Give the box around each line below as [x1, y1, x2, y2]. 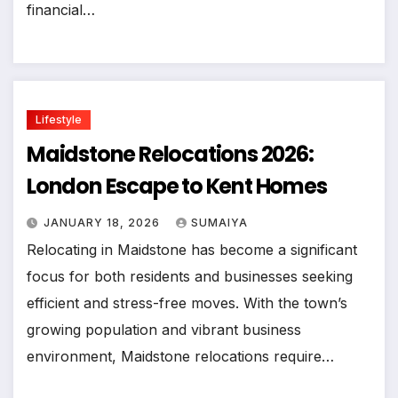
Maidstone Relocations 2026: [27, 139, 314, 170]
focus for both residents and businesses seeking [27, 267, 353, 286]
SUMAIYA [191, 216, 248, 230]
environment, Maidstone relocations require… [27, 347, 334, 366]
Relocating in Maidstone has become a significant [27, 241, 357, 259]
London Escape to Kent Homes [27, 171, 327, 202]
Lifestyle [36, 113, 82, 127]
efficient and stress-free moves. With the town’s [27, 294, 347, 313]
